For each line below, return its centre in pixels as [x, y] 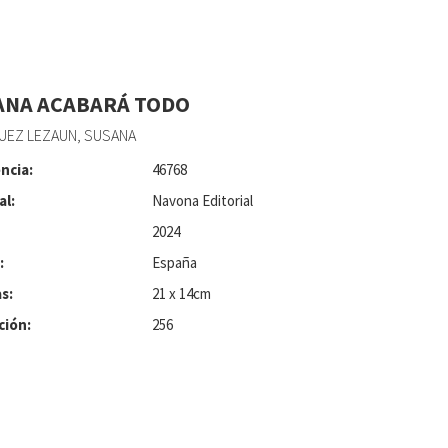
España [174, 262]
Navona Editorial [202, 200]
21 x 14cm [181, 293]
